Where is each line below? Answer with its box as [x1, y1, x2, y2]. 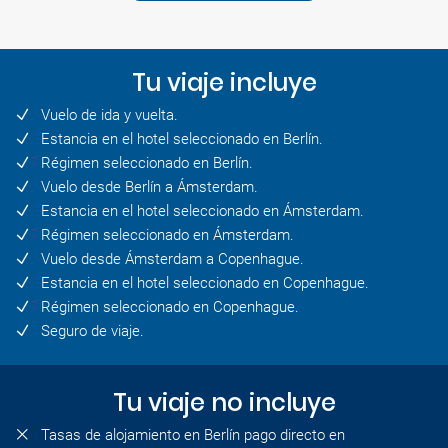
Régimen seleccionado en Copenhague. [41, 298, 299, 317]
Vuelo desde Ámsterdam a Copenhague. [41, 250, 304, 269]
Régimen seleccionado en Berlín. [41, 154, 253, 173]
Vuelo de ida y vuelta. [41, 106, 178, 125]
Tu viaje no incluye [112, 386, 336, 420]
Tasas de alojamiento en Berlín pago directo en [41, 426, 345, 445]
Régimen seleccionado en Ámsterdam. [41, 226, 294, 245]
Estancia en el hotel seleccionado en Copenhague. [41, 274, 369, 293]
